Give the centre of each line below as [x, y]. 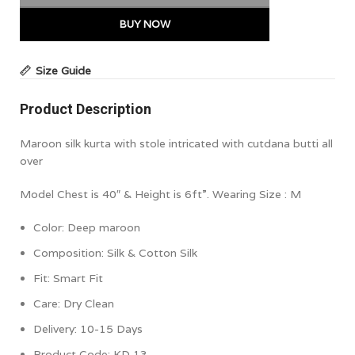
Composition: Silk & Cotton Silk [115, 252]
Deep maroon [104, 227]
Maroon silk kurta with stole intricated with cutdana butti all [176, 143]
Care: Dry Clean [74, 303]
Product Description [86, 109]
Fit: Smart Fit [68, 278]
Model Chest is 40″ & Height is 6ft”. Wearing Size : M [160, 194]
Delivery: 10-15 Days [88, 328]
